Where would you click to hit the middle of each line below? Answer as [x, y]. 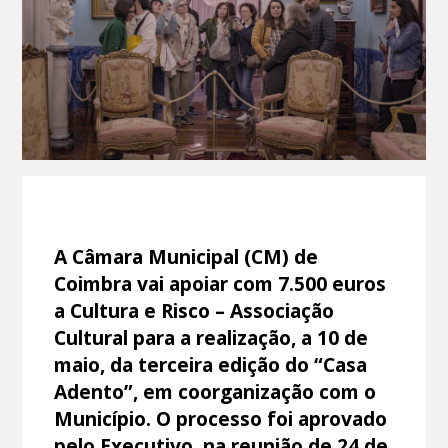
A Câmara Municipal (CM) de [186, 256]
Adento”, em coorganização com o [215, 391]
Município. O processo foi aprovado [221, 418]
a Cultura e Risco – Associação [194, 310]
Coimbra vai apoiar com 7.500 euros [220, 283]
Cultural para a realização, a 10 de [211, 337]
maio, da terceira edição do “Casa [211, 364]
